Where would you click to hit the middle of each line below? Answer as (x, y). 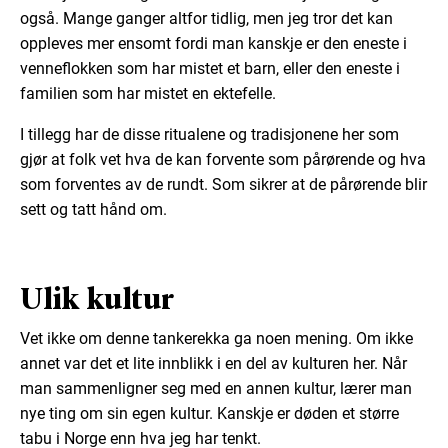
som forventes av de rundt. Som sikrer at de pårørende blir (223, 184)
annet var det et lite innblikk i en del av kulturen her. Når (213, 363)
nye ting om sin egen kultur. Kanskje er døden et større (209, 413)
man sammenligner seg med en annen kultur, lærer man (216, 388)
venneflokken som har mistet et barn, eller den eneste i (210, 68)
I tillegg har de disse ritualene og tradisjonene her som (209, 134)
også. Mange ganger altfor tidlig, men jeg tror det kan (206, 18)
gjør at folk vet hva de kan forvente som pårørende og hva (223, 159)
